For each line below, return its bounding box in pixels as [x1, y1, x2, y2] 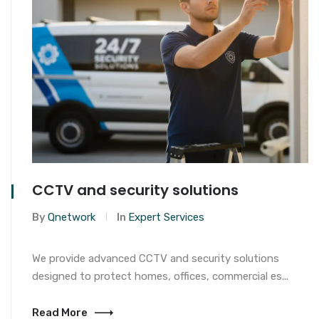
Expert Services [128, 211, 204, 224]
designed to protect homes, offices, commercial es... [32, 270, 288, 283]
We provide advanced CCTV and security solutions [32, 252, 279, 265]
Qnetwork [48, 211, 95, 224]
